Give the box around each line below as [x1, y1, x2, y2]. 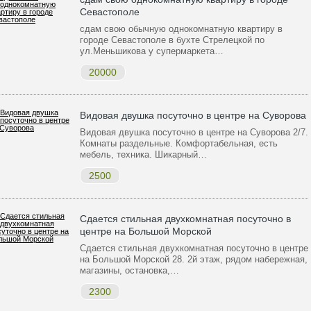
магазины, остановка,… [80, 265, 179, 276]
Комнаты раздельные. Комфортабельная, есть [80, 138, 278, 149]
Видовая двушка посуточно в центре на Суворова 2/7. [80, 127, 308, 137]
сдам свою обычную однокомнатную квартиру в [80, 24, 283, 34]
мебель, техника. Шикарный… [80, 149, 207, 160]
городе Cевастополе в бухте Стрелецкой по [80, 35, 264, 45]
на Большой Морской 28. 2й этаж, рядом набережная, [80, 254, 308, 264]
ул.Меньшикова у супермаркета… [80, 46, 224, 56]
